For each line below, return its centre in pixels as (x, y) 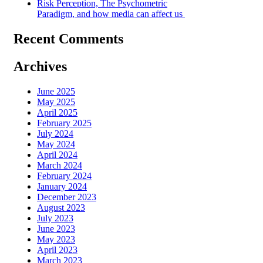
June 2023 (56, 228)
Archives (40, 66)
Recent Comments (68, 38)
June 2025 (56, 91)
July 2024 (55, 133)
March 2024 (60, 165)
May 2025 (56, 102)
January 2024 (62, 186)
